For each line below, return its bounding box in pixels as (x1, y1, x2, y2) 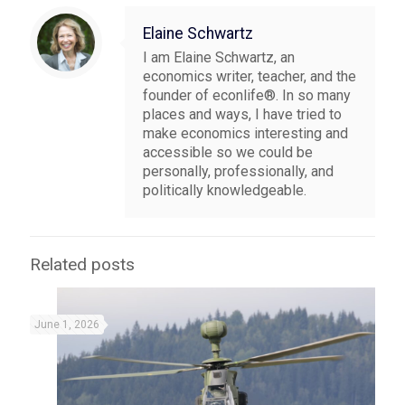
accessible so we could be (143, 143, 313, 161)
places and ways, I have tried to (143, 105, 342, 123)
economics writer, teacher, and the (143, 67, 356, 85)
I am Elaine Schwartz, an (143, 48, 295, 66)
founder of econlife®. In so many (143, 86, 351, 104)
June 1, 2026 (34, 317, 99, 331)
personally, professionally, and (143, 162, 334, 180)
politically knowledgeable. (143, 181, 306, 199)
